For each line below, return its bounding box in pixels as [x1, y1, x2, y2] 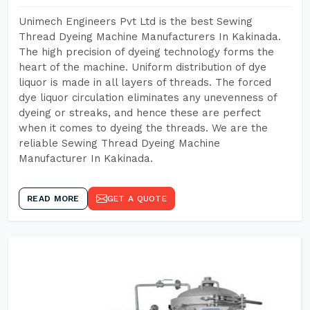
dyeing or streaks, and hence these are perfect [19, 107, 261, 119]
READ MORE [27, 194, 80, 203]
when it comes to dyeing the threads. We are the [19, 122, 268, 134]
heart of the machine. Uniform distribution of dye [19, 61, 266, 73]
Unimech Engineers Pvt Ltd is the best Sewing [19, 15, 253, 28]
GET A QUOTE [107, 194, 167, 203]
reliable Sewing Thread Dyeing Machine [19, 137, 220, 149]
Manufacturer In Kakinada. [19, 152, 153, 165]
